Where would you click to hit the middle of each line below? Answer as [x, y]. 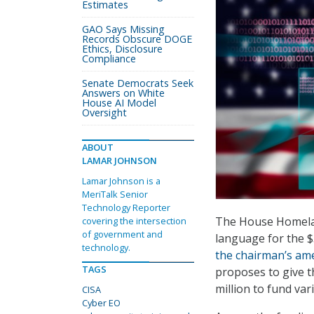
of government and [122, 234]
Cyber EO [101, 303]
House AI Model [119, 103]
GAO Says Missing [123, 29]
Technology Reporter [126, 207]
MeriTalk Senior [115, 194]
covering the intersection [134, 221]
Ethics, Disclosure [122, 49]
